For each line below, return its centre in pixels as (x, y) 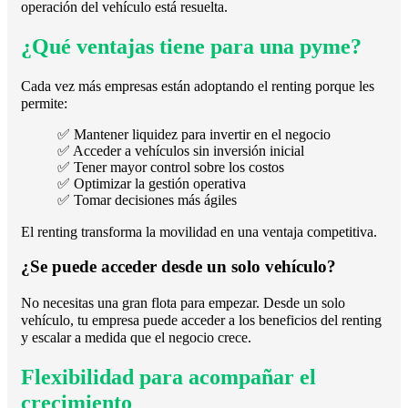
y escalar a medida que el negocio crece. (136, 338)
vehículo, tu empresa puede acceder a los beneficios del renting (201, 321)
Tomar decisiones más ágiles (153, 199)
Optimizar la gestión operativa (158, 183)
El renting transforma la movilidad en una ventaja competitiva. (199, 231)
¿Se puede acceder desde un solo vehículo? (178, 267)
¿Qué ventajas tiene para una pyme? (191, 46)
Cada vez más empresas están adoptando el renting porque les (198, 86)
